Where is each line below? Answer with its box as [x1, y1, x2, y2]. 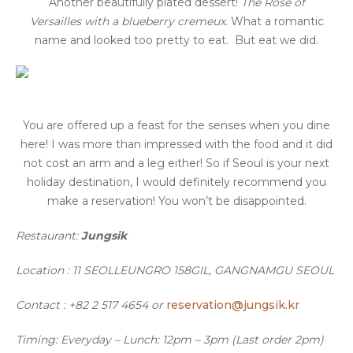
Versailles [29, 14, 81, 29]
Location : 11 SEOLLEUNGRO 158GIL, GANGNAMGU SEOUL [16, 263, 334, 278]
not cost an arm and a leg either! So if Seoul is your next [24, 156, 329, 171]
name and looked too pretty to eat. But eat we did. [35, 33, 318, 48]
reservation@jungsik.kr [166, 298, 299, 313]
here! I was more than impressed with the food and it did [20, 137, 333, 152]
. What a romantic [225, 14, 324, 29]
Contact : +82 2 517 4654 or [16, 298, 166, 313]
